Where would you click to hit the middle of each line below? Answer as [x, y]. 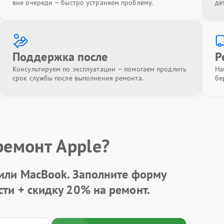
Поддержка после [60, 57]
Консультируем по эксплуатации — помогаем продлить [99, 69]
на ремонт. [120, 189]
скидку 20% [59, 189]
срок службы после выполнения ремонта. [78, 78]
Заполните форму [119, 174]
